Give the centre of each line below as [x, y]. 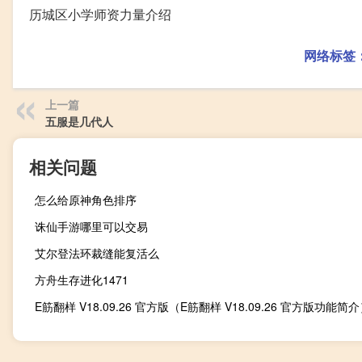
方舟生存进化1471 [82, 279]
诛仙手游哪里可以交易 [91, 226]
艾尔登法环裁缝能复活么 [97, 253]
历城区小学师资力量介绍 [100, 14]
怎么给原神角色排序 [86, 199]
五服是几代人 [79, 121]
